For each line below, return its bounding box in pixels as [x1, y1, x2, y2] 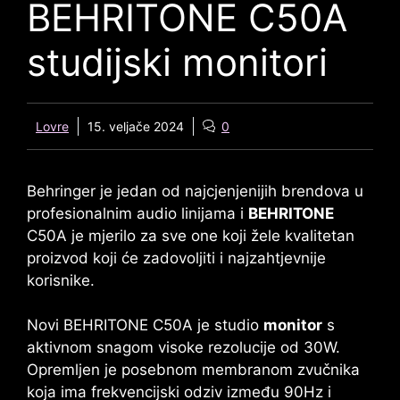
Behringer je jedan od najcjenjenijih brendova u [27, 181, 363, 200]
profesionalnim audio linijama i [27, 204, 248, 222]
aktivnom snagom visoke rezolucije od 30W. [27, 338, 340, 357]
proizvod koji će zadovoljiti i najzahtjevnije [27, 248, 326, 267]
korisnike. [27, 271, 95, 289]
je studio [193, 316, 263, 335]
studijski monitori [27, 38, 328, 85]
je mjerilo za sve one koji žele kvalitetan [67, 226, 354, 245]
